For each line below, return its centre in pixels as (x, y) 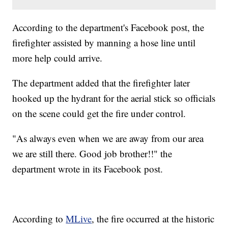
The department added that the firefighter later (101, 83)
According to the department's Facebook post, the (108, 27)
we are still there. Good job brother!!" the (92, 154)
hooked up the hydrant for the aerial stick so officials (114, 98)
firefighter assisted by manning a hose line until (104, 43)
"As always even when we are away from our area (108, 138)
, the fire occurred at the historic (153, 219)
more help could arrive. (58, 58)
